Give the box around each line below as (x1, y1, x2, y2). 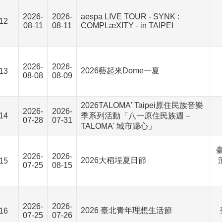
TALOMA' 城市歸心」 (81, 122, 156, 130)
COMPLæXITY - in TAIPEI (81, 21, 173, 30)
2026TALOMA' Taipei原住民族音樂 (81, 101, 203, 110)
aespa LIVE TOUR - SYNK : (81, 12, 179, 21)
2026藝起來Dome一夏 (81, 66, 160, 75)
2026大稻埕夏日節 (81, 156, 146, 165)
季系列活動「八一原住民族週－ (81, 111, 192, 120)
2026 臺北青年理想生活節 (81, 206, 172, 215)
